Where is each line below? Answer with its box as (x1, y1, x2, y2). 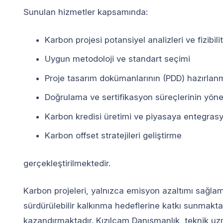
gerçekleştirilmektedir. (23, 158, 111, 168)
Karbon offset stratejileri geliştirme (44, 130, 182, 140)
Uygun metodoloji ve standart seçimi (44, 54, 190, 64)
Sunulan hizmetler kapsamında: (23, 7, 148, 17)
